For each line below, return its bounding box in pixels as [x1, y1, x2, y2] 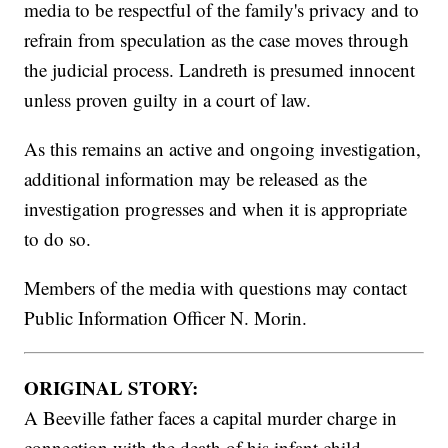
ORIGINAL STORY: [24, 373, 199, 401]
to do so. [24, 225, 92, 251]
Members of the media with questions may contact [24, 274, 408, 300]
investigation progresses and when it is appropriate [24, 195, 408, 221]
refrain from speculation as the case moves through [24, 26, 410, 52]
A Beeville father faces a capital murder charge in [24, 404, 398, 430]
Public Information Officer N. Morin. [24, 304, 308, 330]
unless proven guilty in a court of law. [24, 86, 312, 112]
